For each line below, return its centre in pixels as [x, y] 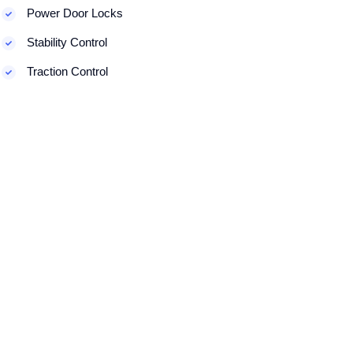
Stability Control [66, 42]
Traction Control [66, 71]
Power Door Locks [74, 13]
